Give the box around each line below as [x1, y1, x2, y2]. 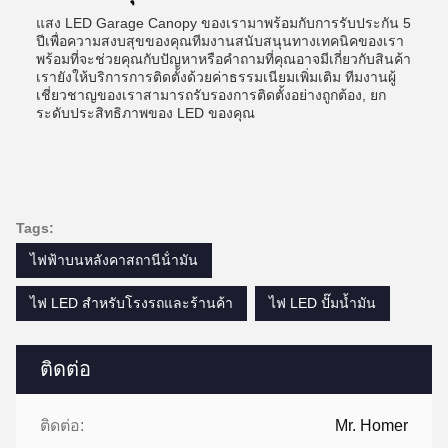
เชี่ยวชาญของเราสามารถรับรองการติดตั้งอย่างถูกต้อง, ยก [36, 87, 386, 103]
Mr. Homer [335, 417, 408, 434]
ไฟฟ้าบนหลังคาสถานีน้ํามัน [30, 252, 198, 268]
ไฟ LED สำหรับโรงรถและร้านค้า [30, 295, 233, 311]
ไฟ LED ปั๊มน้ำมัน [269, 295, 376, 311]
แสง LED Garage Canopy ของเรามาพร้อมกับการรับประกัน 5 [36, 15, 411, 31]
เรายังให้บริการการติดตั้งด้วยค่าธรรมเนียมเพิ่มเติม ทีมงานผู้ [36, 69, 396, 85]
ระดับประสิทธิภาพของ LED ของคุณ [36, 105, 255, 121]
